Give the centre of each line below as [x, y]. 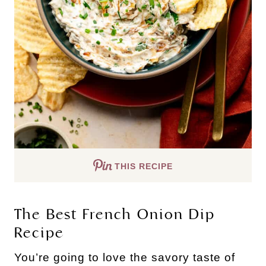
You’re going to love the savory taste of [125, 257]
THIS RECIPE [144, 166]
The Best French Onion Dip [115, 214]
